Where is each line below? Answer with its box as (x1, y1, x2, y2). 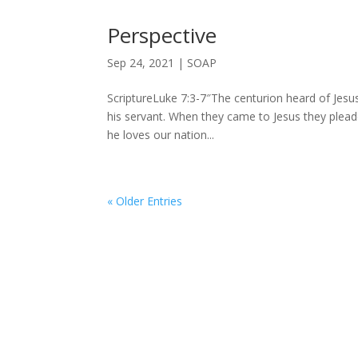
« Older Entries (107, 193, 183, 209)
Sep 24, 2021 (107, 55, 175, 70)
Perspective (107, 21, 217, 50)
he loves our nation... (107, 127, 215, 142)
